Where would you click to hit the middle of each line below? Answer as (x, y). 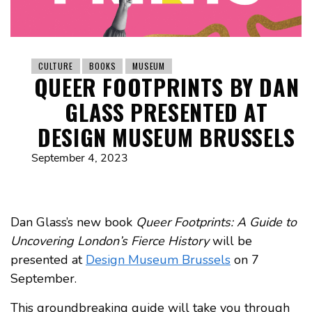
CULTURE (56, 65)
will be (232, 241)
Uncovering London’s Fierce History (111, 241)
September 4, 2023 (80, 158)
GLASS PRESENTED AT (166, 111)
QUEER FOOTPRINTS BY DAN (166, 86)
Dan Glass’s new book (73, 222)
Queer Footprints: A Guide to (216, 222)
